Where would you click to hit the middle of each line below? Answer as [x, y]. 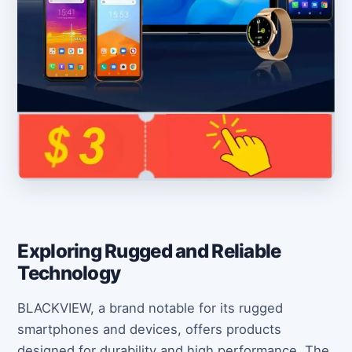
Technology [69, 273]
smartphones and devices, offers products [150, 330]
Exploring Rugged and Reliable [149, 251]
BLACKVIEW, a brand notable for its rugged [150, 308]
